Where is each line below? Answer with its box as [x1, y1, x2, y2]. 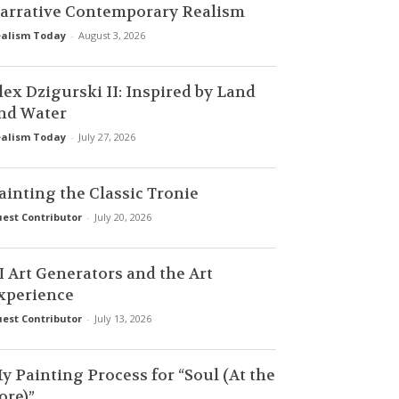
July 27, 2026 [78, 130, 135, 143]
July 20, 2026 [94, 210, 151, 224]
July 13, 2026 [94, 312, 151, 325]
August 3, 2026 [78, 28, 145, 42]
